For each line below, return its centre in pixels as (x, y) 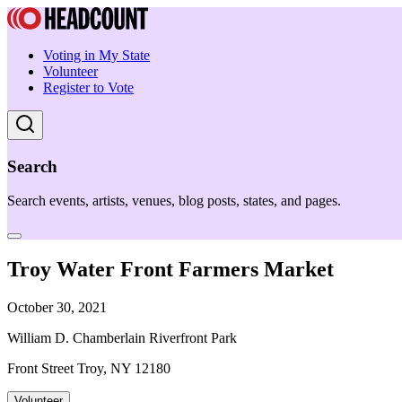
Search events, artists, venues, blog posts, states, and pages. (174, 201)
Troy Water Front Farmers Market (170, 270)
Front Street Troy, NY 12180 (89, 369)
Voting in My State (96, 55)
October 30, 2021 (57, 308)
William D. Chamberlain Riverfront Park (122, 338)
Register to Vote (88, 87)
